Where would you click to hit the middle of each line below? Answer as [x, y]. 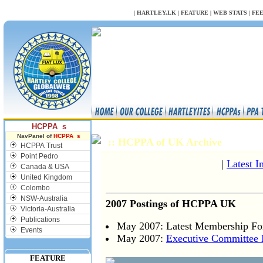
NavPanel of [34, 136]
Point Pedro [39, 156]
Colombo [35, 188]
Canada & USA [45, 167]
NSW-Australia [44, 198]
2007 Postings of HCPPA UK [171, 203]
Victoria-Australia [48, 209]
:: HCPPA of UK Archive [166, 142]
